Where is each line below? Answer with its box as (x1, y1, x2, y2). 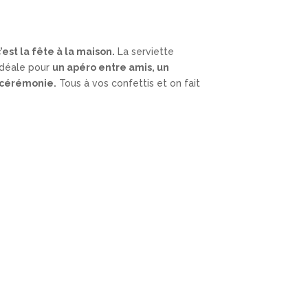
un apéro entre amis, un (52, 62, 169, 74)
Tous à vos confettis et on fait (56, 78, 200, 89)
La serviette (114, 46, 174, 58)
